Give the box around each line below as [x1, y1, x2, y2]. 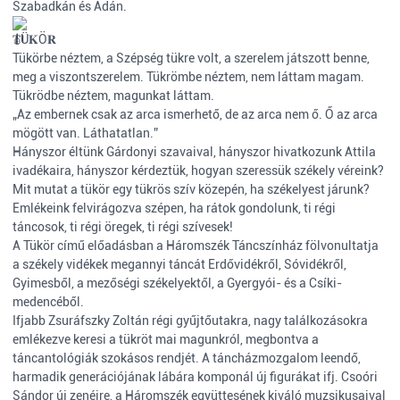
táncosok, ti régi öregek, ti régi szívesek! [12, 220, 233, 234]
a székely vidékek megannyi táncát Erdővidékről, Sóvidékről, [12, 257, 346, 271]
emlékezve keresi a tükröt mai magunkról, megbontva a [12, 332, 319, 346]
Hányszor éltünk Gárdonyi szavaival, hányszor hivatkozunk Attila [12, 145, 376, 159]
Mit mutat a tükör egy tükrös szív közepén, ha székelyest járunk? [12, 182, 370, 196]
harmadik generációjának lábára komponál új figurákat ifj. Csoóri [12, 370, 378, 384]
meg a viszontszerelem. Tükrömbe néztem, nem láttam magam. [12, 70, 364, 84]
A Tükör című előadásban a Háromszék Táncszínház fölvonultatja [12, 238, 379, 253]
